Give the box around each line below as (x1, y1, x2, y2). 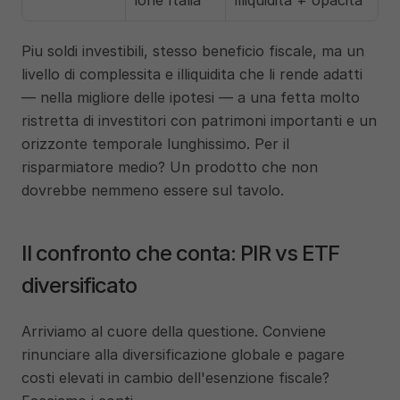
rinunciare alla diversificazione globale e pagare (21, 346, 345, 363)
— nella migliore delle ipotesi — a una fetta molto (21, 88, 360, 106)
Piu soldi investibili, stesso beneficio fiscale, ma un (21, 42, 364, 60)
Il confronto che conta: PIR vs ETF (21, 240, 340, 266)
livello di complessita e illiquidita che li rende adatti (21, 65, 362, 83)
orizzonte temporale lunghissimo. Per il (21, 135, 289, 153)
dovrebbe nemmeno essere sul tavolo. (21, 181, 284, 199)
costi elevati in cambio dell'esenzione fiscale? (21, 369, 329, 387)
